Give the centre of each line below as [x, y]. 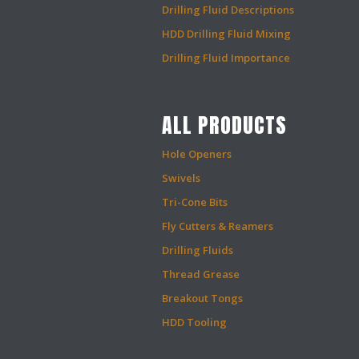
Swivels [181, 178]
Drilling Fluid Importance [226, 58]
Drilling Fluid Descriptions [228, 10]
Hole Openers [197, 154]
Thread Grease [201, 274]
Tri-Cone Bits [195, 202]
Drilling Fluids [198, 250]
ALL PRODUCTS [224, 125]
